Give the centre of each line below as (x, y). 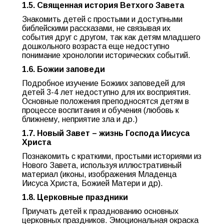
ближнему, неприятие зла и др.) (80, 119)
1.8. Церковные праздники (75, 197)
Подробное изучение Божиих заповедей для (103, 83)
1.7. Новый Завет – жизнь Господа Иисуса (106, 133)
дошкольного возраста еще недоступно (96, 46)
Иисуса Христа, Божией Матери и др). (92, 183)
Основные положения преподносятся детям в (105, 101)
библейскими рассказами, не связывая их (96, 28)
